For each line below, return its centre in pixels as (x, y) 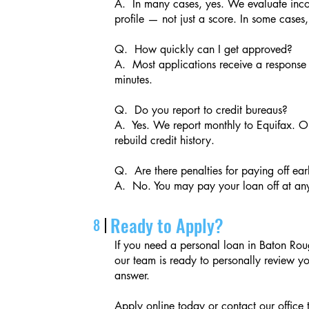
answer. (132, 276)
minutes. (134, 80)
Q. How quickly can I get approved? (204, 49)
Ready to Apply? (167, 225)
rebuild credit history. (165, 140)
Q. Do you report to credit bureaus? (201, 110)
